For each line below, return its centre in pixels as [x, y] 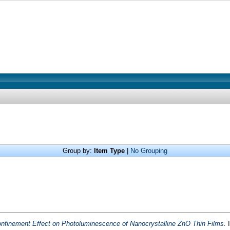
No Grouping [149, 151]
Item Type [109, 151]
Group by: [78, 151]
